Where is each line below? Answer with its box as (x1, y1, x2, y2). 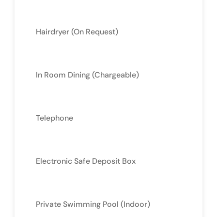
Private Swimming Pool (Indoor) (36, 199, 150, 209)
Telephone (36, 112, 73, 123)
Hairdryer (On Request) (36, 26, 118, 37)
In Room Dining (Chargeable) (36, 69, 139, 80)
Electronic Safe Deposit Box (36, 155, 136, 166)
